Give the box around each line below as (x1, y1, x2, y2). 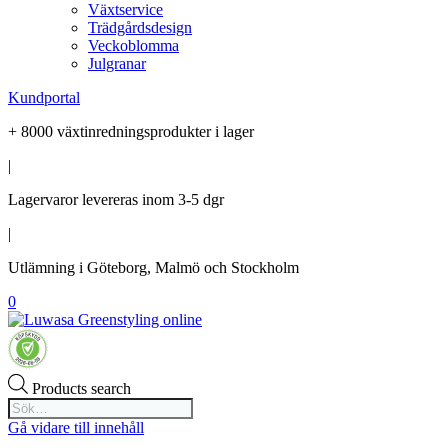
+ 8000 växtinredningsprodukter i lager (8, 122, 254, 140)
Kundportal (8, 88, 80, 106)
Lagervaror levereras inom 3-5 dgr (8, 190, 224, 208)
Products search (32, 379, 131, 397)
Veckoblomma (88, 36, 179, 54)
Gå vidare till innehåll (8, 418, 144, 436)
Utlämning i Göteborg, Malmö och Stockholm (8, 258, 299, 276)
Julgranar (88, 54, 146, 72)
